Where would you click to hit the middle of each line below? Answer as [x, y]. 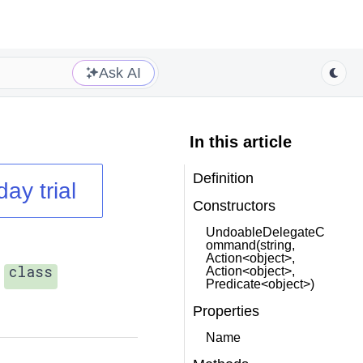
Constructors [234, 206]
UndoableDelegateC [265, 232]
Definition [223, 178]
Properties [226, 311]
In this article [240, 142]
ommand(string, [250, 245]
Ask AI [120, 73]
